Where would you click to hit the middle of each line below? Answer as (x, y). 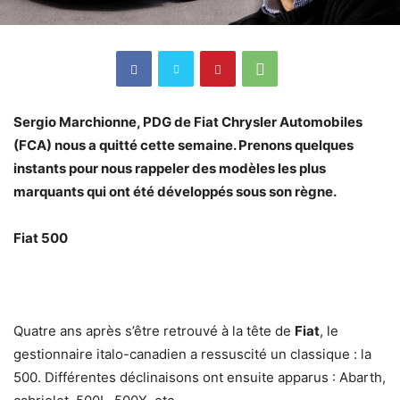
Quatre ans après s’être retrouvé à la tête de (154, 331)
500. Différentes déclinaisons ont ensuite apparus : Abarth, (200, 378)
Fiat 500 (41, 238)
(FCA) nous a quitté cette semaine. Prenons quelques (183, 146)
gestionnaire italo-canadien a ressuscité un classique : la (192, 354)
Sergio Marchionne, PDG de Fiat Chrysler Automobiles (188, 122)
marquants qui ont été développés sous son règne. (175, 192)
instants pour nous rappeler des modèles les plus (170, 169)
